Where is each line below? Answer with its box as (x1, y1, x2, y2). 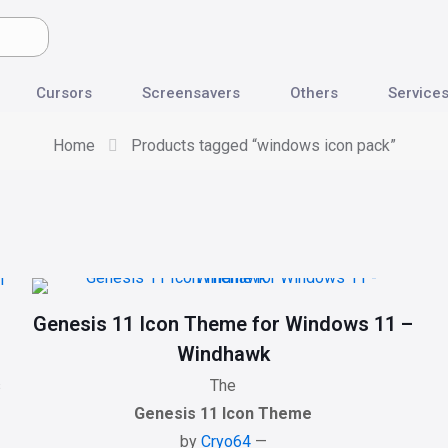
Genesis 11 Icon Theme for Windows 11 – (33, 312, 414, 336)
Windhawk (176, 342, 270, 366)
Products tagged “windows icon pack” (130, 136, 396, 155)
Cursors (35, 84, 92, 102)
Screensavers (141, 84, 240, 102)
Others (289, 84, 338, 102)
